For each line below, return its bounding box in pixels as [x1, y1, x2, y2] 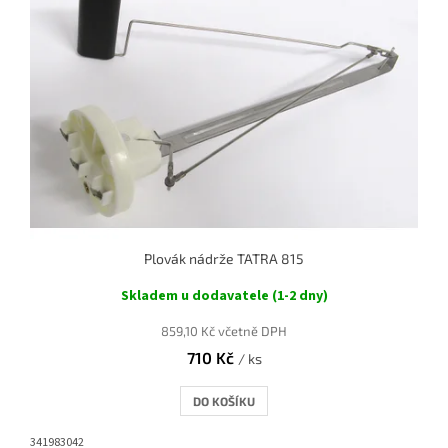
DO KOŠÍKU [193, 394, 255, 409]
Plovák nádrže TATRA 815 [144, 250, 304, 268]
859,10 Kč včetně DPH [161, 323, 287, 340]
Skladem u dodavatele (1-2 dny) [120, 286, 328, 307]
